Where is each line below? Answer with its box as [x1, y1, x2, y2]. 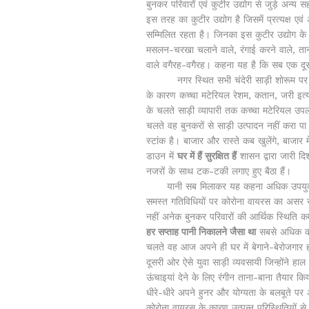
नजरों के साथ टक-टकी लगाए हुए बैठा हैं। [146, 166, 291, 177]
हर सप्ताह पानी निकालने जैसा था [146, 226, 256, 238]
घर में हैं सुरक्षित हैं [177, 150, 237, 162]
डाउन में [146, 150, 177, 162]
